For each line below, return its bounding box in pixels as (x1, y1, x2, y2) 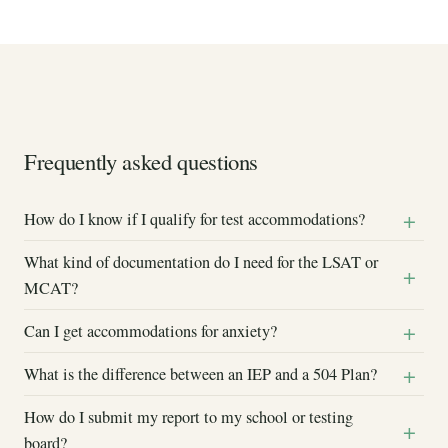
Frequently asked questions (24, 145, 259, 176)
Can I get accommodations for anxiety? (24, 319, 277, 342)
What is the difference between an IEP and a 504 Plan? (24, 362, 377, 385)
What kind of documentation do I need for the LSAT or (24, 250, 378, 273)
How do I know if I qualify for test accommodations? (24, 207, 365, 230)
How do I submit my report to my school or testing (24, 405, 353, 428)
